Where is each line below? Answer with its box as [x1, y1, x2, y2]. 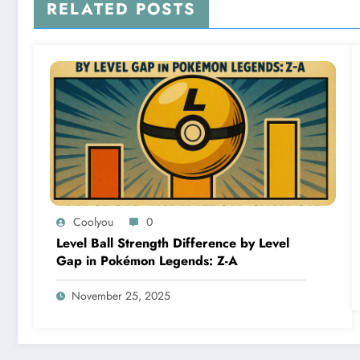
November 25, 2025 [72, 287, 170, 304]
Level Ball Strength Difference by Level [56, 233, 289, 252]
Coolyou [73, 213, 113, 230]
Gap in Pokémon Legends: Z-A [56, 251, 238, 270]
